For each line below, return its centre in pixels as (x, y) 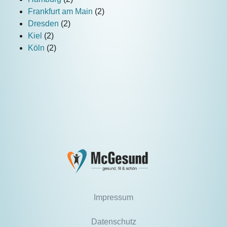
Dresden (44, 24)
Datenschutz (113, 221)
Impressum (113, 197)
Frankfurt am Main (61, 12)
